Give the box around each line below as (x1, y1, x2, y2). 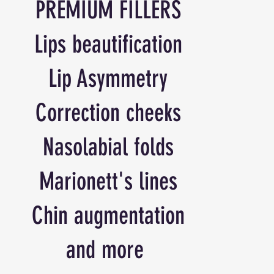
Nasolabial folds (42, 133, 174, 161)
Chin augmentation (31, 201, 185, 230)
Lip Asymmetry (48, 64, 168, 93)
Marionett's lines (39, 167, 177, 196)
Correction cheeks (35, 98, 181, 127)
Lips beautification (34, 30, 182, 59)
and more (66, 235, 150, 264)
